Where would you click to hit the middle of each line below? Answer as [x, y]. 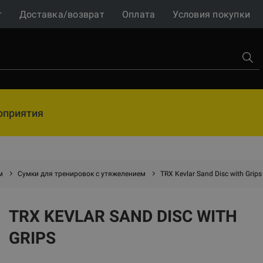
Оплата [139, 14]
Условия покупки [211, 14]
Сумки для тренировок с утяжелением [82, 174]
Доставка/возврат [62, 14]
